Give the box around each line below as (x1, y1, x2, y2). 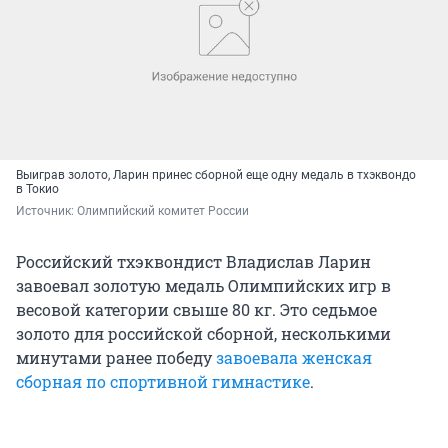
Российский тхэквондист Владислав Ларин (16, 250, 371, 272)
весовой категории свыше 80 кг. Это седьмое (16, 298, 377, 320)
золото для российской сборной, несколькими (16, 322, 391, 344)
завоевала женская (216, 346, 372, 368)
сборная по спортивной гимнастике (16, 370, 310, 392)
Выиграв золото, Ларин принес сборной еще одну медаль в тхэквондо (16, 167, 416, 182)
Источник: (16, 203, 77, 218)
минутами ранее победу (16, 346, 216, 368)
